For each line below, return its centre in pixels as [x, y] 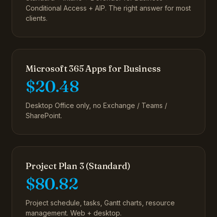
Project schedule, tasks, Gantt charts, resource [100, 203]
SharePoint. [44, 116]
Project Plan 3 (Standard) [78, 166]
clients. [37, 18]
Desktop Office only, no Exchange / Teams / [96, 105]
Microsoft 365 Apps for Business [93, 69]
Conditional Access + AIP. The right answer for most [108, 8]
